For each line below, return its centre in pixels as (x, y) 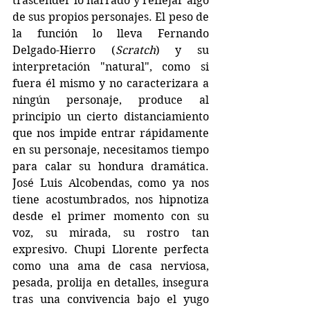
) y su (182, 50)
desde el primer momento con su (111, 216)
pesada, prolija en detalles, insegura (111, 282)
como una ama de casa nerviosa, (111, 266)
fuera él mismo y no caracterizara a (111, 83)
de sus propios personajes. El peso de (111, 17)
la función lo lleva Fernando (111, 33)
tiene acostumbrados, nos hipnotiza (111, 199)
